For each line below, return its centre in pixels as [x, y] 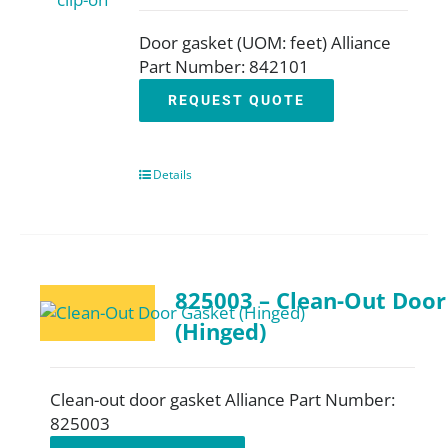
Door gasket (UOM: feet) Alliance [265, 42]
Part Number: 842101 [224, 66]
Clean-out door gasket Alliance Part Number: [222, 399]
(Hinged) [220, 331]
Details [173, 174]
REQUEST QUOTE [237, 100]
